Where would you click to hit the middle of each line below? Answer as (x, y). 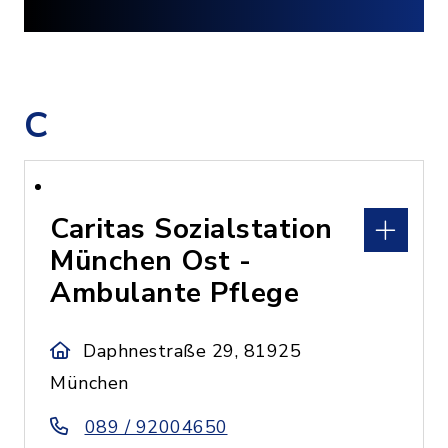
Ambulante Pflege (174, 293)
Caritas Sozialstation (191, 229)
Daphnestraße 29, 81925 (192, 351)
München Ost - (151, 261)
